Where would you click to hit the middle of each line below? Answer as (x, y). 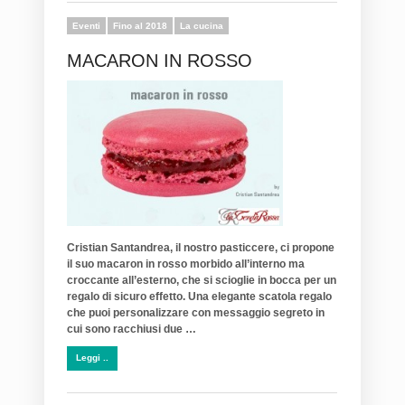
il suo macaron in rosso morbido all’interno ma (186, 264)
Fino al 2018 (140, 26)
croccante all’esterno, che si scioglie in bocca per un (202, 280)
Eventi (86, 26)
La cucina (202, 26)
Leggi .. (92, 357)
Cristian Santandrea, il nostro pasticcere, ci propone (201, 247)
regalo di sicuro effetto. (126, 296)
